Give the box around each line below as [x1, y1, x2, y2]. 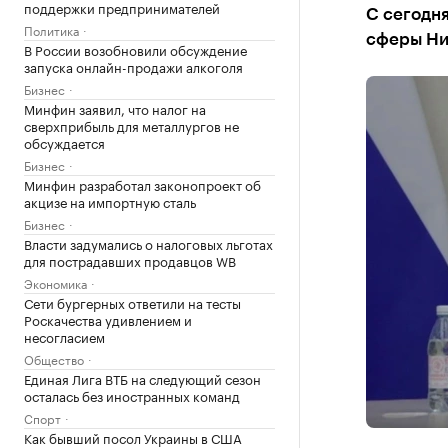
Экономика [24, 273, 87, 292]
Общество [24, 349, 84, 368]
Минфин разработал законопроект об [24, 174, 261, 194]
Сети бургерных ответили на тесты [24, 292, 241, 312]
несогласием [24, 326, 105, 346]
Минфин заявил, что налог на [24, 98, 206, 118]
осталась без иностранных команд [24, 385, 240, 405]
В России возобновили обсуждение [24, 39, 247, 59]
